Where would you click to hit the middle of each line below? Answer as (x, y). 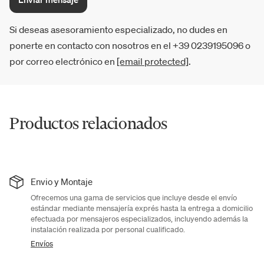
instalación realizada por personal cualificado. (108, 230)
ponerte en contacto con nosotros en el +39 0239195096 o (130, 46)
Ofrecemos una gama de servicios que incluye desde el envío (134, 198)
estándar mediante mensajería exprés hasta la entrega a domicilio (142, 209)
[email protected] (153, 62)
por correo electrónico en (63, 62)
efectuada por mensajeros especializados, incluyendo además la (139, 219)
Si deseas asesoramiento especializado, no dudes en (118, 30)
